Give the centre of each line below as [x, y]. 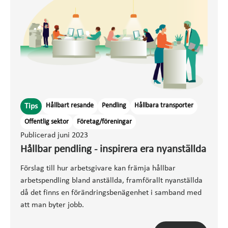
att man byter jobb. [52, 205]
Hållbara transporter [164, 106]
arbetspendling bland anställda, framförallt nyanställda [111, 181]
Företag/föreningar [104, 122]
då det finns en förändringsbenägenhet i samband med [111, 193]
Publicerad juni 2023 [54, 136]
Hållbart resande [70, 106]
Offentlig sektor [47, 122]
